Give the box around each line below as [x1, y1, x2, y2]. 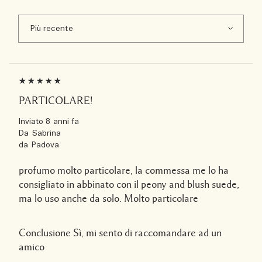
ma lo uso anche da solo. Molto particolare [19, 192, 198, 204]
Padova [32, 140, 60, 150]
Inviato [19, 116, 46, 127]
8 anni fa [46, 116, 79, 127]
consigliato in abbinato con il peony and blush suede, [19, 178, 239, 189]
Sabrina [32, 128, 61, 139]
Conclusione [19, 227, 71, 238]
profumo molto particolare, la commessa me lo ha [19, 164, 229, 175]
